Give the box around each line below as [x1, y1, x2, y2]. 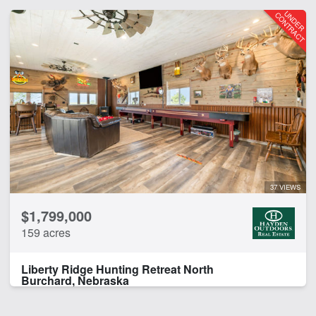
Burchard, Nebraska [21, 272, 129, 289]
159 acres [21, 224, 71, 241]
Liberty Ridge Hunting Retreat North [21, 261, 214, 278]
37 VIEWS [270, 182, 300, 193]
